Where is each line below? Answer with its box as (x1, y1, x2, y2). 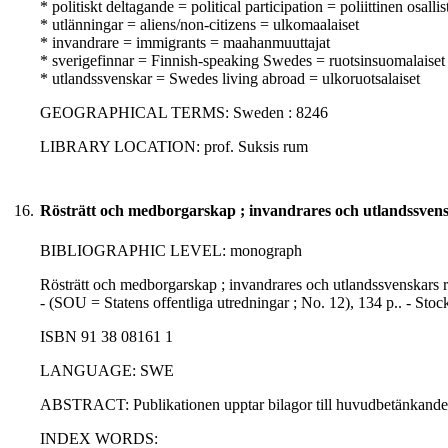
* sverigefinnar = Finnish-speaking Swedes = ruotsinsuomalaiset (40, 52, 445, 70)
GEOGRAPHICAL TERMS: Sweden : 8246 (40, 104, 328, 122)
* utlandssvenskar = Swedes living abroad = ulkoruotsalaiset (40, 70, 420, 88)
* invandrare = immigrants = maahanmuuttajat (40, 34, 330, 52)
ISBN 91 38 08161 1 (40, 328, 173, 346)
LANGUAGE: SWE (40, 362, 174, 380)
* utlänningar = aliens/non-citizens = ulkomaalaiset (40, 16, 359, 34)
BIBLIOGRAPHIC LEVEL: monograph (40, 242, 302, 260)
